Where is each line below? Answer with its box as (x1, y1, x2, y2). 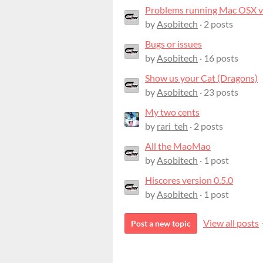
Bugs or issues (145, 38, 202, 50)
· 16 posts (198, 52, 238, 64)
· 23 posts (198, 86, 238, 98)
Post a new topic (131, 218, 191, 229)
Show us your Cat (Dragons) (145, 72, 258, 84)
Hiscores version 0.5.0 (145, 174, 233, 186)
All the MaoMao (145, 140, 211, 152)
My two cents (145, 106, 200, 118)
